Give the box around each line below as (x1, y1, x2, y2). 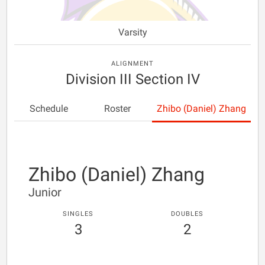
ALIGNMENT (111, 60, 154, 67)
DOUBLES (170, 210, 203, 218)
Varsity (118, 27, 147, 38)
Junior (28, 185, 62, 199)
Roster (104, 103, 131, 114)
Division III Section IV (65, 71, 200, 88)
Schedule (29, 103, 68, 114)
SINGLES (63, 210, 93, 218)
